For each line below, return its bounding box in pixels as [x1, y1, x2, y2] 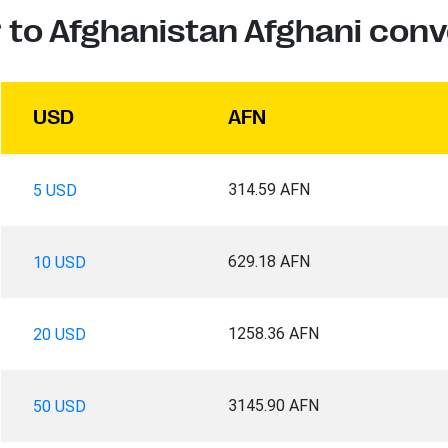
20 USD [32, 324, 86, 344]
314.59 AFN [227, 179, 310, 199]
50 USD [32, 396, 86, 416]
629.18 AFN [227, 251, 310, 271]
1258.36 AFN [227, 323, 319, 343]
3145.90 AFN [227, 395, 319, 415]
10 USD [32, 252, 86, 272]
